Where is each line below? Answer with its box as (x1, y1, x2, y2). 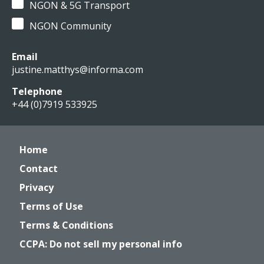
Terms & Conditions (19, 219, 113, 232)
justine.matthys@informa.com (12, 63, 143, 76)
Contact (19, 162, 58, 175)
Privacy (19, 181, 54, 194)
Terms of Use (19, 200, 83, 213)
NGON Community (29, 19, 111, 32)
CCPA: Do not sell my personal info (19, 237, 182, 250)
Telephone (12, 85, 62, 98)
